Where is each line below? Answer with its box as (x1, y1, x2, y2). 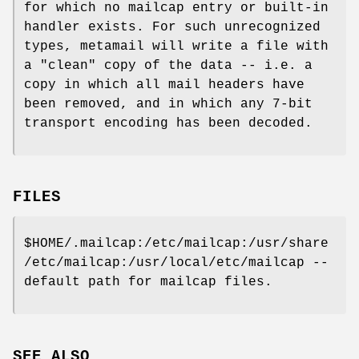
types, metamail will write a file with (24, 38, 329, 54)
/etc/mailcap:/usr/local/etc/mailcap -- (24, 256, 329, 271)
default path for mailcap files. (24, 275, 272, 290)
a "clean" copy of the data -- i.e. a (24, 58, 313, 73)
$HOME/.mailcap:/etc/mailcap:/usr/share (24, 236, 329, 252)
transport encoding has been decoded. (24, 115, 313, 131)
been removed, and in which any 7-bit (24, 96, 313, 111)
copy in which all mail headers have (24, 77, 305, 92)
